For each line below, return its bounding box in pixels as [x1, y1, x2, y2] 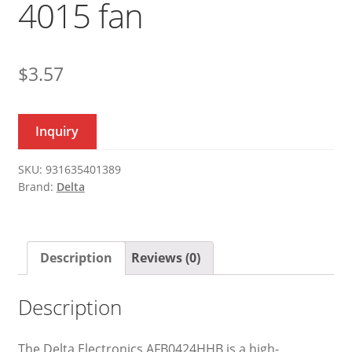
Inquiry [35, 122, 79, 140]
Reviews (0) [130, 248, 200, 266]
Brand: [17, 178, 57, 194]
